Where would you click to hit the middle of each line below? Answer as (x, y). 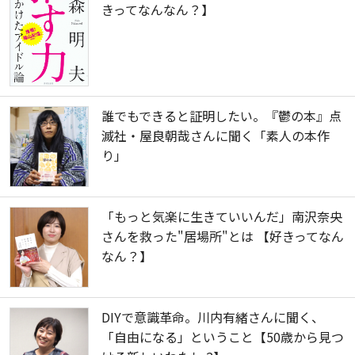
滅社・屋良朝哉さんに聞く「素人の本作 (216, 135)
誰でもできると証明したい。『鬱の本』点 (221, 115)
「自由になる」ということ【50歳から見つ (223, 336)
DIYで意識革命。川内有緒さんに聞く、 (213, 317)
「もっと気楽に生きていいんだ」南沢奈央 (222, 216)
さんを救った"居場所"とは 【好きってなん (223, 236)
